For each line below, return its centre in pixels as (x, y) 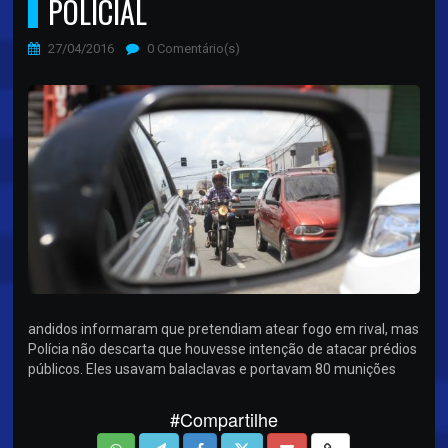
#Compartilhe (223, 419)
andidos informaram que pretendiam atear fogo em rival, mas (224, 329)
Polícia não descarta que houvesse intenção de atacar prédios (223, 349)
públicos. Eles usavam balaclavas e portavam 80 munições (212, 369)
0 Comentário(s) (192, 48)
